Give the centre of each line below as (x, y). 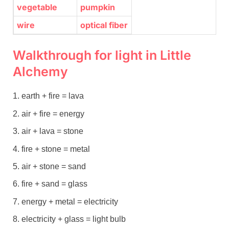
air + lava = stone (52, 131)
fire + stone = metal (56, 149)
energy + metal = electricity (70, 201)
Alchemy (40, 72)
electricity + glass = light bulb (74, 219)
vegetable (37, 7)
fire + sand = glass (54, 184)
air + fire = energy (53, 113)
